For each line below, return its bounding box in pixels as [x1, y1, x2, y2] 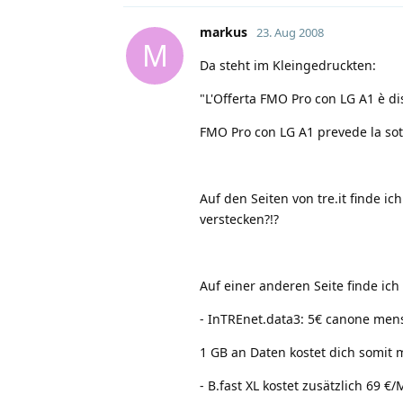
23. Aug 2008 [256, 23, 324, 40]
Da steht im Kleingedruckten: [200, 56, 376, 74]
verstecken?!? [200, 210, 279, 228]
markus [200, 22, 247, 40]
